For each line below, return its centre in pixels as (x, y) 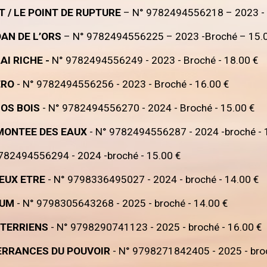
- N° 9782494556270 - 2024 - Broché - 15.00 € (149, 108)
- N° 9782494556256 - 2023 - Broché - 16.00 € (122, 84)
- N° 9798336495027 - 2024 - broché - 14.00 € (153, 179)
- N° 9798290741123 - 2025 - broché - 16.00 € (155, 227)
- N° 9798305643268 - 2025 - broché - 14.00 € (121, 203)
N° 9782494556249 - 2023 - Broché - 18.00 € (155, 60)
